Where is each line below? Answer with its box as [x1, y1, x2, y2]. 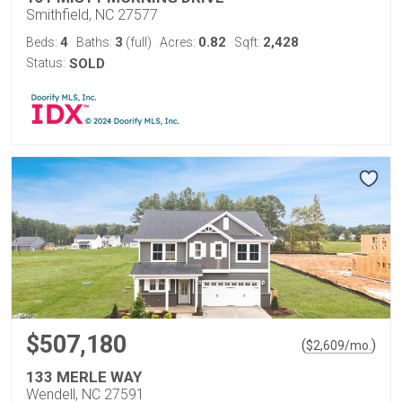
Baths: [76, 34, 115, 49]
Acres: [160, 34, 198, 49]
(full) [123, 34, 152, 49]
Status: [26, 55, 66, 70]
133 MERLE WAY [26, 367, 142, 386]
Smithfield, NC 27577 [26, 5, 158, 23]
